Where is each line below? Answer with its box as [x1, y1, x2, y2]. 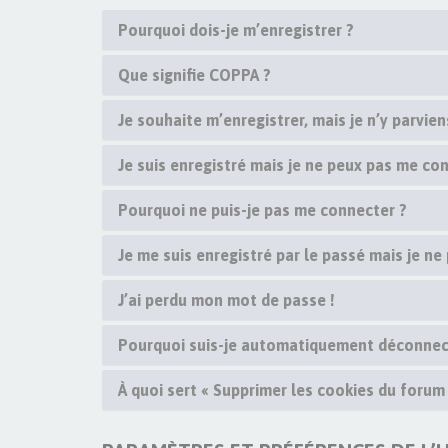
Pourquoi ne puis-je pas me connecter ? [118, 201, 407, 219]
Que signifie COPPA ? [118, 66, 271, 84]
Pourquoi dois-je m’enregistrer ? [118, 21, 354, 39]
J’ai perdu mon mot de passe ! [118, 291, 335, 309]
